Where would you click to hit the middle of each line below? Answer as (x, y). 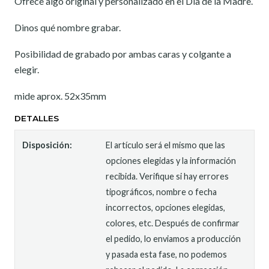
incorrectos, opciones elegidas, (166, 207)
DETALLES (37, 118)
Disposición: (47, 145)
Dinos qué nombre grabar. (68, 27)
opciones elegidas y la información (171, 161)
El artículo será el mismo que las (166, 145)
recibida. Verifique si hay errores (168, 176)
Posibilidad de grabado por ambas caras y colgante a (123, 54)
